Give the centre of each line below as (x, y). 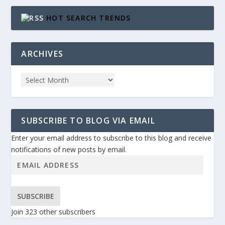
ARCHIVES (42, 54)
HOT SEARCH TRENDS (89, 18)
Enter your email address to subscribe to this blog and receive (111, 138)
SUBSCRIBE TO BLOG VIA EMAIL (88, 121)
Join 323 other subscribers (53, 211)
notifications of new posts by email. (69, 150)
